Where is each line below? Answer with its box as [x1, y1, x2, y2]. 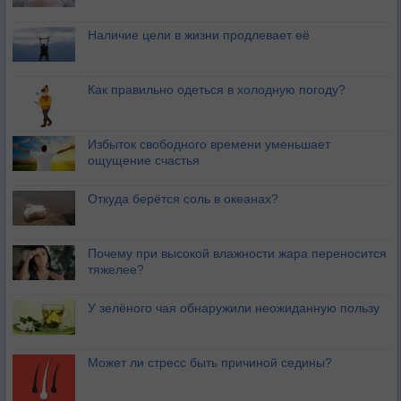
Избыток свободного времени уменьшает [88, 137, 330, 151]
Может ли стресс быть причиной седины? [88, 355, 332, 370]
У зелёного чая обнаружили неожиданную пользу [88, 301, 380, 315]
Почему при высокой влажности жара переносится [88, 246, 387, 260]
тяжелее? [88, 262, 144, 277]
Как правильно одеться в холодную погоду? [88, 82, 346, 97]
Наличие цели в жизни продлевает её [88, 28, 310, 42]
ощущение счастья [88, 153, 200, 167]
